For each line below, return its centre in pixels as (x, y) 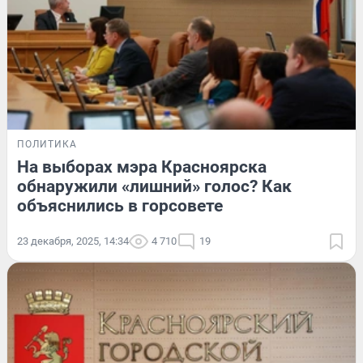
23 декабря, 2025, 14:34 (73, 241)
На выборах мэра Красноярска (142, 167)
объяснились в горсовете (120, 206)
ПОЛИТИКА (47, 145)
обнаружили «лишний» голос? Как (154, 187)
